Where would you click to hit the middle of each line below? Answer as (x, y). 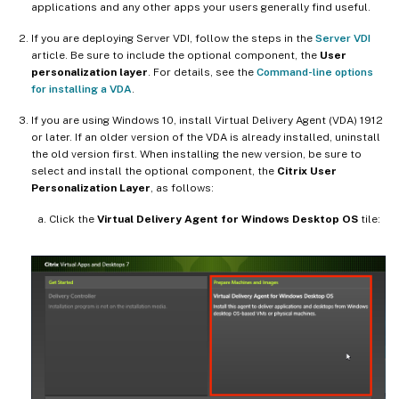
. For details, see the (202, 72)
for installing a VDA (81, 89)
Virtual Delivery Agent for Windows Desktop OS (228, 219)
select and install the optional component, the (154, 171)
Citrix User (307, 171)
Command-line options (315, 72)
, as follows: (182, 187)
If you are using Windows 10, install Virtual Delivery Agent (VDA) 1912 (207, 120)
